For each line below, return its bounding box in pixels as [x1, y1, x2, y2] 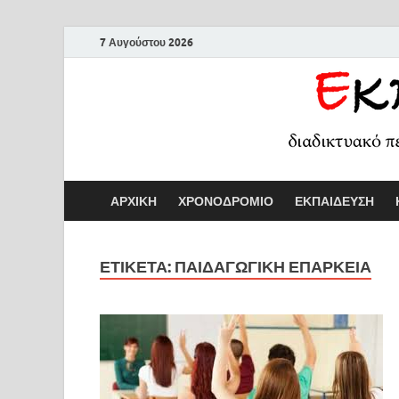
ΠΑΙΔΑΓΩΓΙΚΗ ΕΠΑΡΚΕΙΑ [175, 257, 371, 276]
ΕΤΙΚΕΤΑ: [100, 257, 175, 276]
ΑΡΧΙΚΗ [110, 193, 157, 208]
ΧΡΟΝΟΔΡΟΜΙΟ [178, 193, 273, 208]
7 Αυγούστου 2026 [100, 35, 193, 49]
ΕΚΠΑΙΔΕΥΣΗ [295, 193, 374, 208]
